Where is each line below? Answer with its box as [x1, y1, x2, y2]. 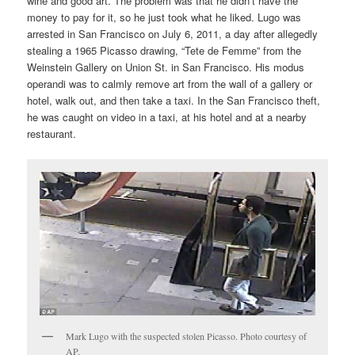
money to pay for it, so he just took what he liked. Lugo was [27, 10, 302, 25]
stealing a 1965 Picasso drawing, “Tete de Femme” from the [27, 43, 302, 59]
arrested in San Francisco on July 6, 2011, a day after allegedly [27, 26, 319, 42]
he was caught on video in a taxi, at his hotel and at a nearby [27, 109, 307, 125]
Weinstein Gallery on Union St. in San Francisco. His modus [27, 59, 305, 75]
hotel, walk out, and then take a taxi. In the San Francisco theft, [27, 93, 321, 109]
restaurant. [27, 126, 77, 142]
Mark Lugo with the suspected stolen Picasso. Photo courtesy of [66, 329, 307, 342]
